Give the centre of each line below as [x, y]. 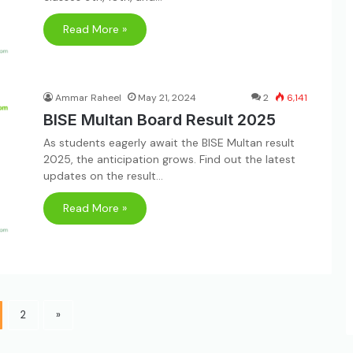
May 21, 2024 [167, 97]
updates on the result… [103, 175]
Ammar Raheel [88, 97]
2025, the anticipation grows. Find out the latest [169, 159]
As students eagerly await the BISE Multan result [169, 142]
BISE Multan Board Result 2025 [160, 119]
